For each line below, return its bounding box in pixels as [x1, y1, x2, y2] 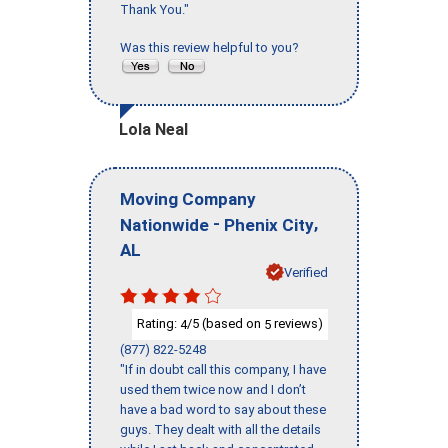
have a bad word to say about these [120, 401, 326, 417]
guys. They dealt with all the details [120, 421, 321, 437]
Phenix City [224, 214, 314, 235]
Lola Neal [119, 120, 188, 140]
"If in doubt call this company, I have [120, 361, 326, 377]
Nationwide [120, 214, 209, 235]
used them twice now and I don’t [120, 381, 306, 397]
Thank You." [120, 2, 189, 18]
